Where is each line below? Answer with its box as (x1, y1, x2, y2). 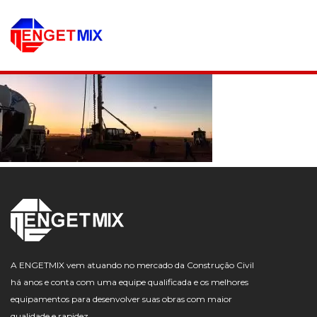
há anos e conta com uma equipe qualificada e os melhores (11, 277, 248, 287)
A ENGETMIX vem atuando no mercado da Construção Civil (11, 260, 254, 270)
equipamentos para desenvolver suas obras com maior (11, 294, 232, 304)
